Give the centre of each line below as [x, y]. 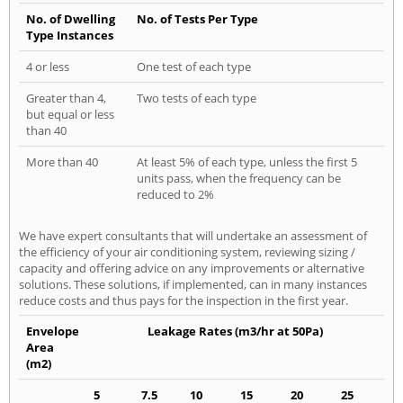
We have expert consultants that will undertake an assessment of [193, 235]
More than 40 [62, 161]
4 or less [48, 66]
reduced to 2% [175, 194]
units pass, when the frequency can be [239, 178]
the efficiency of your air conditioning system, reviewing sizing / [187, 251]
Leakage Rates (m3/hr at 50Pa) [235, 331]
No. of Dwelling [71, 18]
